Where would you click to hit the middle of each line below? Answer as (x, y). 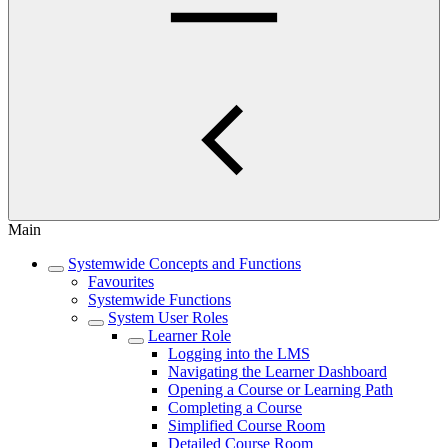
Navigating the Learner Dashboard (277, 371)
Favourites (121, 281)
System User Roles (168, 317)
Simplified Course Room (246, 425)
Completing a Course (235, 407)
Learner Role (189, 335)
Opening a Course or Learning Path (280, 389)
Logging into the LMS (239, 353)
